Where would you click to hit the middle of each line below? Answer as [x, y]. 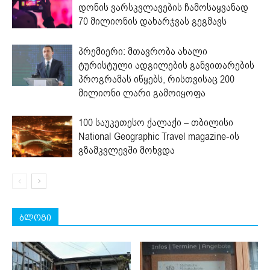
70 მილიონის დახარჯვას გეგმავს [152, 21]
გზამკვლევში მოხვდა [127, 150]
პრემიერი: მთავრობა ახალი [143, 51]
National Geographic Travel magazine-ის [159, 136]
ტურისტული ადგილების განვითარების [166, 65]
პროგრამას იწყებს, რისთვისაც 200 [156, 79]
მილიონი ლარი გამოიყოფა [142, 93]
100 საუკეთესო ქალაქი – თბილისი [156, 122]
